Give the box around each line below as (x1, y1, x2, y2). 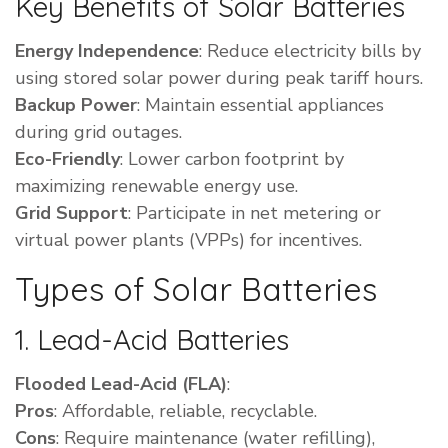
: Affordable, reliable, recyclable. (54, 399, 317, 424)
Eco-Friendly (15, 147, 120, 172)
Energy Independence (15, 39, 199, 64)
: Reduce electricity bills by (199, 39, 421, 64)
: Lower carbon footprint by (120, 147, 344, 172)
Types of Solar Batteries (15, 269, 377, 310)
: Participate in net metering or (128, 201, 381, 226)
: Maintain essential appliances (137, 93, 384, 118)
